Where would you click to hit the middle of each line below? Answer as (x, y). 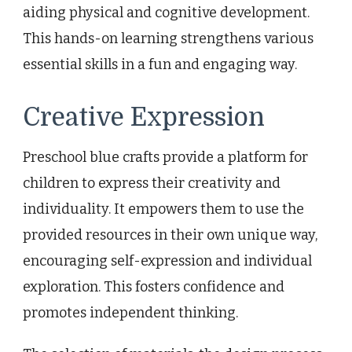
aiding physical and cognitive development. (166, 13)
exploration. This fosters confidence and (154, 287)
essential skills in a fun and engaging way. (160, 65)
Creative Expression (144, 118)
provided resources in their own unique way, (170, 235)
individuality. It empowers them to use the (163, 209)
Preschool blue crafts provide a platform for (165, 158)
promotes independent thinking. (130, 313)
